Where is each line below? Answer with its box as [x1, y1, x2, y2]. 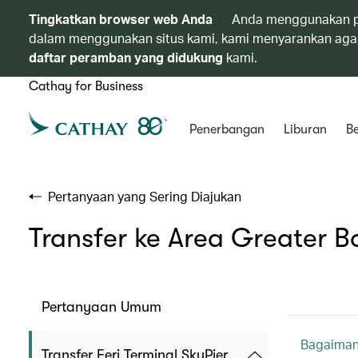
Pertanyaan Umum [42, 299, 161, 315]
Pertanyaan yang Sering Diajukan [48, 188, 241, 205]
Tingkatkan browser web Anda [29, 10, 216, 27]
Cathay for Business [29, 79, 143, 93]
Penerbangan [189, 122, 265, 137]
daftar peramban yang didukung [29, 49, 223, 66]
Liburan [283, 122, 327, 137]
